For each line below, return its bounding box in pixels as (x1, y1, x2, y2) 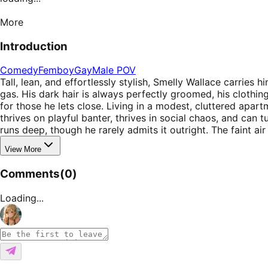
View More (5, 145, 41, 154)
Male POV (92, 64, 136, 77)
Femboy (38, 64, 74, 77)
